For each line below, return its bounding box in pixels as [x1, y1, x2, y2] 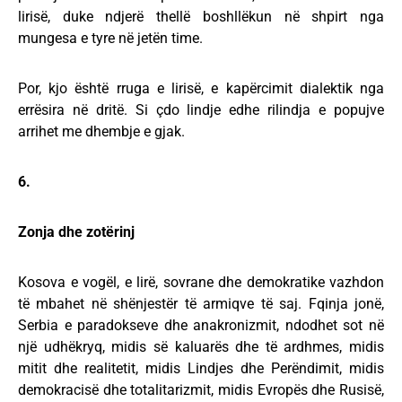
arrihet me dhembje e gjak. [18, 123, 185, 140]
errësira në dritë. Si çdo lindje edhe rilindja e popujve [18, 101, 384, 118]
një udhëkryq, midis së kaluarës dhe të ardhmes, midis [18, 338, 384, 355]
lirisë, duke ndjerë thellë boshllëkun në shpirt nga [18, 8, 384, 25]
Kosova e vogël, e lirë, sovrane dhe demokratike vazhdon [18, 274, 384, 291]
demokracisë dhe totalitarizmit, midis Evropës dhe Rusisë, [18, 381, 384, 398]
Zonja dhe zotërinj [18, 223, 135, 240]
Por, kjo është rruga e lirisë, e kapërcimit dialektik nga [18, 80, 384, 97]
